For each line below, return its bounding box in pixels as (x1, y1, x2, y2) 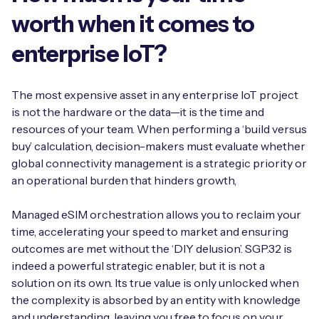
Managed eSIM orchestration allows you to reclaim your (11, 207, 301, 221)
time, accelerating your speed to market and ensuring (11, 224, 288, 239)
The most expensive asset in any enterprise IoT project (11, 88, 298, 102)
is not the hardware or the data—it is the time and (11, 105, 264, 119)
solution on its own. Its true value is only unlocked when (11, 276, 299, 290)
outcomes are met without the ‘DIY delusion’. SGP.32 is (11, 241, 292, 256)
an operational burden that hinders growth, (11, 173, 236, 187)
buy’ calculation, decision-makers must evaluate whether (11, 139, 305, 153)
